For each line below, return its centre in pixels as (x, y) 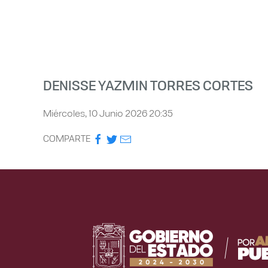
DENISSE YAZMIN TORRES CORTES (148, 84)
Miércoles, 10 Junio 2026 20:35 (108, 112)
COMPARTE (67, 138)
